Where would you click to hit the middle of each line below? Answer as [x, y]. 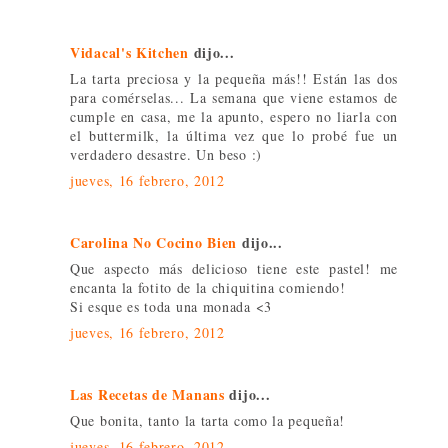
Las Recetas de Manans [147, 394]
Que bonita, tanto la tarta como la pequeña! [208, 420]
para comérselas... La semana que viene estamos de [234, 97]
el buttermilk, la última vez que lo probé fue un [234, 135]
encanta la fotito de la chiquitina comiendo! [208, 287]
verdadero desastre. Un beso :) [166, 154]
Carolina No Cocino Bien [154, 242]
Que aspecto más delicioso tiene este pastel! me [234, 268]
